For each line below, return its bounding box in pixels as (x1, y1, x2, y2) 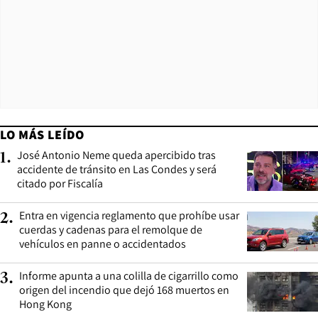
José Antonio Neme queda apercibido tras (17, 147, 216, 163)
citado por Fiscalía (17, 175, 103, 191)
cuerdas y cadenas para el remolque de (19, 221, 202, 237)
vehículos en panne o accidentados (19, 236, 186, 251)
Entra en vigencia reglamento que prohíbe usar (19, 207, 239, 223)
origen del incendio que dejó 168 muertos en (19, 282, 229, 297)
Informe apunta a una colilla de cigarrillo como (19, 268, 238, 283)
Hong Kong (19, 296, 72, 312)
